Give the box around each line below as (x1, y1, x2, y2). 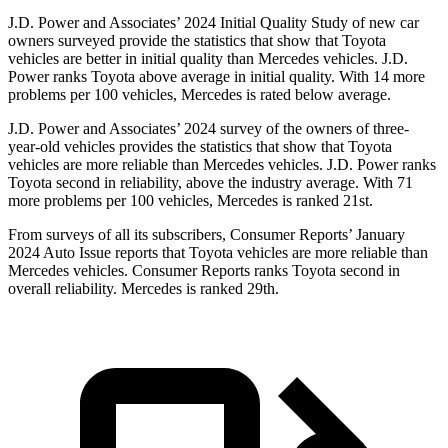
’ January (348, 226, 405, 244)
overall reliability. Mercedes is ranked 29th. (8, 280, 279, 298)
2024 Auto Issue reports (8, 244, 162, 262)
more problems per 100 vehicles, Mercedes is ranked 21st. (8, 192, 373, 210)
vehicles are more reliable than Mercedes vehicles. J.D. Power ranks (8, 156, 436, 174)
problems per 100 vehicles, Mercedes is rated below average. (8, 86, 391, 104)
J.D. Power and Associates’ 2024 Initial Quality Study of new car (8, 14, 419, 32)
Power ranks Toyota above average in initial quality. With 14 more (8, 68, 425, 86)
